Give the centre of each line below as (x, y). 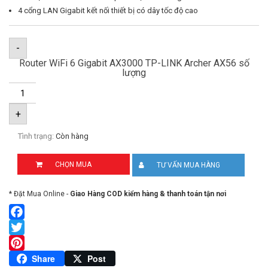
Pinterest (28, 258)
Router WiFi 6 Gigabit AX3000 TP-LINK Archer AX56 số (134, 63)
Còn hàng (72, 136)
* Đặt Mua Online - (39, 194)
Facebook (30, 227)
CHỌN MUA (74, 164)
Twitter (24, 243)
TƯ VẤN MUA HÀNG (189, 165)
